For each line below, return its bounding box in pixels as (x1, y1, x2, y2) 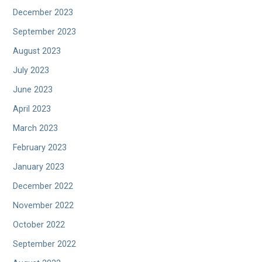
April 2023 (13, 104, 51, 115)
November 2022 (13, 201, 74, 211)
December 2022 (13, 181, 74, 192)
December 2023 (13, 8, 74, 18)
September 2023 (13, 27, 77, 37)
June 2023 (13, 85, 53, 95)
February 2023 (13, 143, 67, 153)
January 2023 (13, 162, 65, 173)
